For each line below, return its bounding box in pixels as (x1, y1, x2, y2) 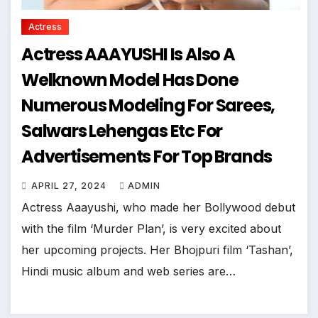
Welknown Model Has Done (21, 67, 238, 92)
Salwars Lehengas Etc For (21, 119, 197, 143)
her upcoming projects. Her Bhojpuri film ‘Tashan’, (21, 242, 293, 257)
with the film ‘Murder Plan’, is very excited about (21, 221, 281, 236)
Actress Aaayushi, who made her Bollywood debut (21, 199, 295, 214)
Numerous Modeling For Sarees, (21, 93, 109, 117)
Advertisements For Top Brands (21, 144, 273, 168)
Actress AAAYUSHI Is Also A (21, 42, 235, 66)
